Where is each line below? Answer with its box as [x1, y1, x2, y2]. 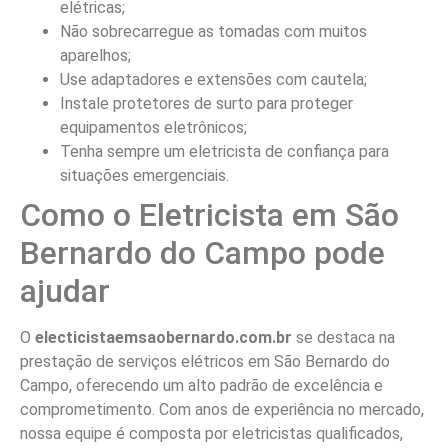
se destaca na [292, 327, 395, 347]
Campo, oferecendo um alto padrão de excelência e [20, 375, 383, 395]
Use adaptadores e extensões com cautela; [60, 69, 367, 89]
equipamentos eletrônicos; [60, 117, 247, 137]
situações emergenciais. [60, 165, 229, 185]
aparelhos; [60, 45, 131, 65]
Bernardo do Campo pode [20, 233, 385, 272]
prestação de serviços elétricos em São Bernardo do [20, 351, 390, 371]
